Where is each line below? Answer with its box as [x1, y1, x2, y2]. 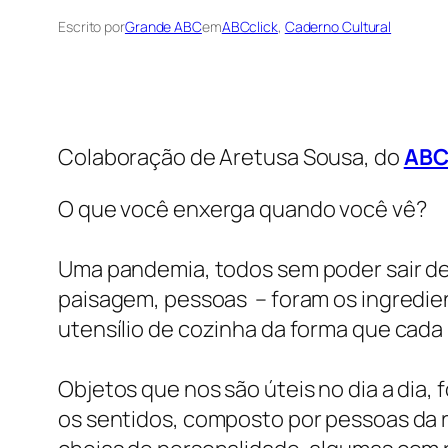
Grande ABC [124, 16, 202, 36]
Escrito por [58, 16, 125, 36]
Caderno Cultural [284, 16, 392, 36]
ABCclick [221, 16, 278, 36]
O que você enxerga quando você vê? [58, 193, 427, 224]
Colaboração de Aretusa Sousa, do [58, 141, 404, 172]
